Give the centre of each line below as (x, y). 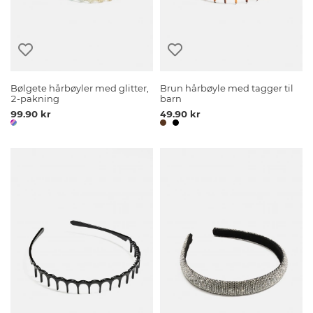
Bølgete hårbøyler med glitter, (80, 89)
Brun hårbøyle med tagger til (227, 89)
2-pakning (35, 99)
